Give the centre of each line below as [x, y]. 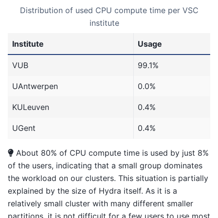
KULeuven [31, 107]
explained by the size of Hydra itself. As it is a [92, 191]
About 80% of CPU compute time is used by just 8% [111, 153]
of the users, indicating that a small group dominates [105, 166]
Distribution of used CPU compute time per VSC [109, 10]
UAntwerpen [35, 86]
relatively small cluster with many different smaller [100, 204]
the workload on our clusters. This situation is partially [108, 178]
